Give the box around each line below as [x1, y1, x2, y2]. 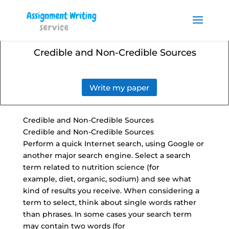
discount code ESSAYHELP [17, 28, 132, 41]
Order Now [158, 17, 207, 30]
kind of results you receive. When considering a [22, 186, 199, 195]
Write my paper [89, 82, 150, 93]
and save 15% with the [25, 17, 125, 30]
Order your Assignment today [7, 7, 143, 19]
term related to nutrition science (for [22, 163, 159, 172]
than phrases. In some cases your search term [22, 210, 192, 219]
